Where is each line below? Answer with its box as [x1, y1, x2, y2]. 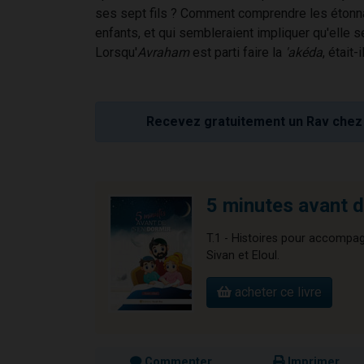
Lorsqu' [95, 44, 137, 60]
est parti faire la [189, 44, 282, 60]
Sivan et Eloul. [206, 248, 279, 262]
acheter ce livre [232, 284, 322, 300]
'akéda [282, 44, 323, 60]
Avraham [137, 44, 189, 60]
